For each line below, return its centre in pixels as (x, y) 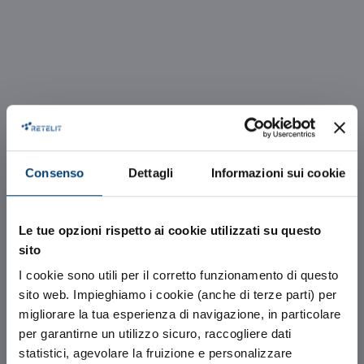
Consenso (55, 172)
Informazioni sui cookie (278, 172)
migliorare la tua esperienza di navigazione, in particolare (180, 314)
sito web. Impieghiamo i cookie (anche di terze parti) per (178, 295)
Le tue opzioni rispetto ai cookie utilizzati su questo (170, 230)
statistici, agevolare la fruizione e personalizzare (156, 353)
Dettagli (151, 172)
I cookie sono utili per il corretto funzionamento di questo (179, 275)
